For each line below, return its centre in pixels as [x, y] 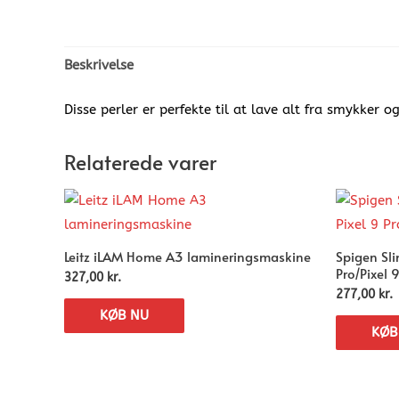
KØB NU [124, 316]
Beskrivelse [99, 65]
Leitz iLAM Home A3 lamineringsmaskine [187, 256]
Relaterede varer [140, 161]
